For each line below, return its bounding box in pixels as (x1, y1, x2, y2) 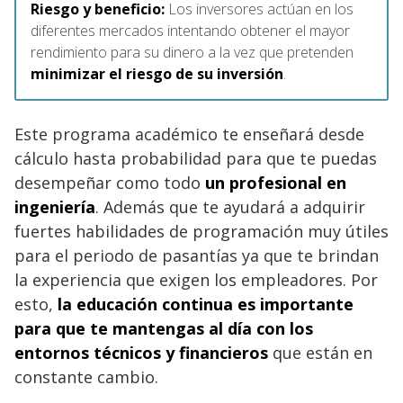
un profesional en (205, 171, 346, 193)
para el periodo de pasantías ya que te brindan (14, 244, 379, 266)
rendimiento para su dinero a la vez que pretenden (31, 41, 354, 62)
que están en (268, 341, 372, 363)
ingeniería (14, 195, 95, 218)
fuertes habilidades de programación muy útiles (14, 219, 389, 242)
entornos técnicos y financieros (14, 341, 268, 363)
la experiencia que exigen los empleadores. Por (14, 268, 378, 291)
